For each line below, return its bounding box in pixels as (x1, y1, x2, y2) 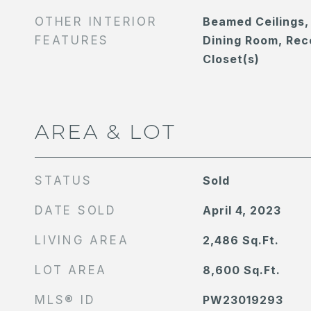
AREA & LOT (35, 119, 176, 144)
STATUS (35, 174, 92, 187)
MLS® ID (35, 293, 96, 307)
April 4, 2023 (202, 203, 281, 217)
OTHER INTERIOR (35, 15, 158, 28)
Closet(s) (202, 52, 260, 66)
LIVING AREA (35, 233, 129, 247)
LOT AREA (35, 263, 107, 277)
